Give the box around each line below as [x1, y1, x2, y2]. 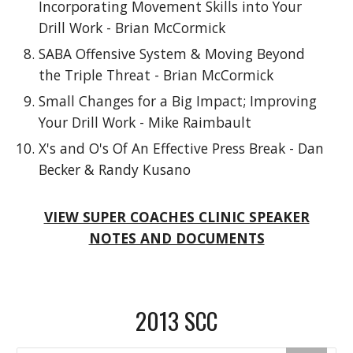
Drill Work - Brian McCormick [39, 18, 226, 37]
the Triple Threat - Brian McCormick [39, 65, 274, 84]
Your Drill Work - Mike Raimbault [39, 113, 252, 132]
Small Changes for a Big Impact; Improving [39, 91, 318, 110]
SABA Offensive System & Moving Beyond [39, 44, 306, 63]
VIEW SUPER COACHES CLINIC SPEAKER [43, 207, 310, 226]
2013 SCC [136, 303, 217, 337]
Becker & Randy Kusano [39, 160, 191, 179]
